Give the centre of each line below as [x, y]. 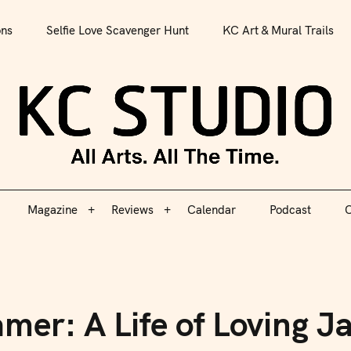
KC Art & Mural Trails [278, 31]
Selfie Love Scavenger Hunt [118, 31]
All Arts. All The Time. [175, 16]
